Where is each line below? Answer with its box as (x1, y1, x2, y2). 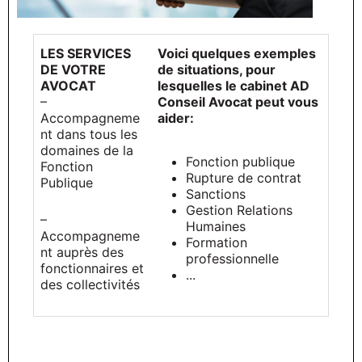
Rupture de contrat (186, 169, 301, 186)
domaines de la (40, 141, 133, 158)
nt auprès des (40, 243, 124, 260)
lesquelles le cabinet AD (158, 77, 309, 94)
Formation (186, 234, 247, 250)
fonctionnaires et (40, 259, 144, 276)
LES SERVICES (40, 44, 131, 61)
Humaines (186, 217, 246, 234)
